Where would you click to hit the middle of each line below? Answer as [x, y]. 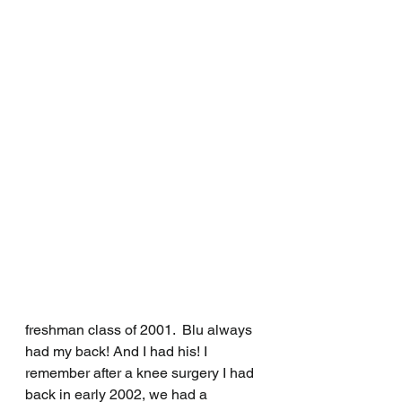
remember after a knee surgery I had [141, 373]
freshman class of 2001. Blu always [140, 330]
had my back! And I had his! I [118, 352]
